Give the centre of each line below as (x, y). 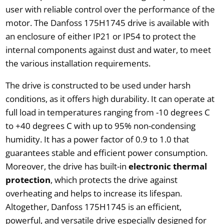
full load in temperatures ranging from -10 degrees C (107, 112)
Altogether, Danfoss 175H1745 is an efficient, (93, 206)
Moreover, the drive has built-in (67, 166)
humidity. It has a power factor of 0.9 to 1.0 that (97, 139)
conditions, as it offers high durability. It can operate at (110, 98)
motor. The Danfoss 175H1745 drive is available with (107, 22)
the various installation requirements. (78, 63)
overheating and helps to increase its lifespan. (93, 193)
